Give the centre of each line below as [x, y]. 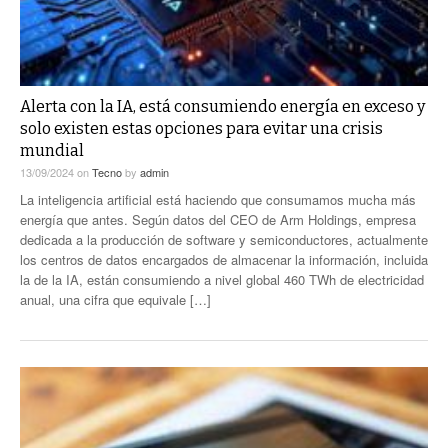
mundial [52, 151]
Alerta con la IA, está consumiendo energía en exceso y [222, 107]
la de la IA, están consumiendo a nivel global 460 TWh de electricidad [222, 280]
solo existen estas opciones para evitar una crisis [201, 129]
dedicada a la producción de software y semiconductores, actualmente [224, 240]
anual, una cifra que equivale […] [115, 300]
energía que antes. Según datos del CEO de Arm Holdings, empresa [218, 220]
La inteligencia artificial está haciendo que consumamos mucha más [218, 200]
